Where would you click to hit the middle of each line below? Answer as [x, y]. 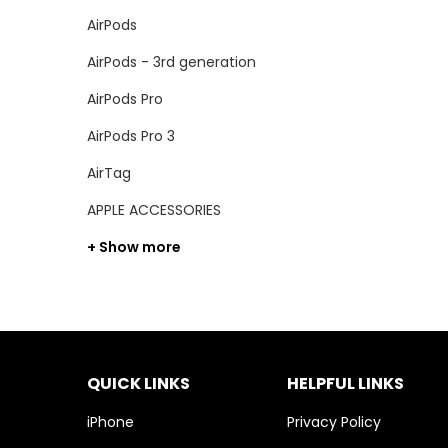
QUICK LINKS [138, 383]
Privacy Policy [334, 421]
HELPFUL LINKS [345, 383]
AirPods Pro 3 [131, 135]
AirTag [109, 172]
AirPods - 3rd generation [171, 61]
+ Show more [134, 246]
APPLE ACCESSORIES [154, 209]
